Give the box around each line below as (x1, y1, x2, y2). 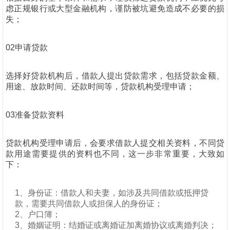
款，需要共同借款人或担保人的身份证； (15, 199, 163, 208)
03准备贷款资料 (6, 110, 64, 119)
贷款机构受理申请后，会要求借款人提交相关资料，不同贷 (6, 139, 224, 147)
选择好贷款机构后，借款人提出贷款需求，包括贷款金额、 (6, 71, 224, 80)
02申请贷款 (6, 43, 48, 52)
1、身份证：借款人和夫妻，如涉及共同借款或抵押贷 (15, 188, 208, 197)
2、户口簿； (15, 210, 61, 219)
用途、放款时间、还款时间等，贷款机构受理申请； (6, 82, 195, 91)
